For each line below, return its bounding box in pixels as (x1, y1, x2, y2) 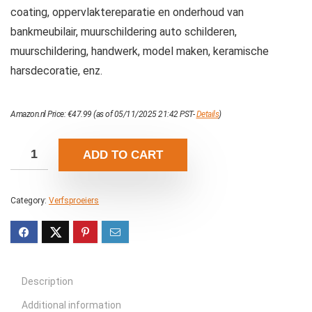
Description (22, 276, 73, 288)
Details (196, 109, 219, 120)
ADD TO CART (83, 148, 163, 162)
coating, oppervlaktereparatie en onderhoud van (10, 6, 244, 19)
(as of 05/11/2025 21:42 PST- (91, 109, 196, 120)
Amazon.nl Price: (10, 109, 68, 120)
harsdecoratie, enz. (10, 64, 102, 78)
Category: (10, 196, 49, 206)
